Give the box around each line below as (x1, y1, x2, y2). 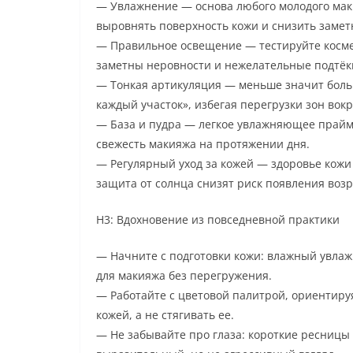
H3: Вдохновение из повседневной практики (96, 211, 340, 227)
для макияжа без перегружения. (96, 267, 272, 283)
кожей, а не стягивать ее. (96, 307, 234, 322)
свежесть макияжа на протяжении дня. (96, 136, 310, 151)
